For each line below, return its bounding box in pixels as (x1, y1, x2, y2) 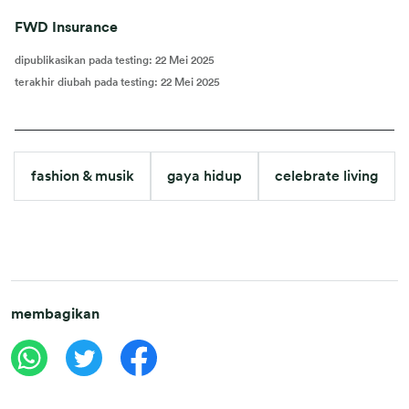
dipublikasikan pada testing (15, 54, 149, 66)
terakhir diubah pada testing (15, 76, 154, 88)
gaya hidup (167, 168, 242, 184)
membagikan (11, 306, 100, 321)
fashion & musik (31, 168, 134, 184)
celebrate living (275, 168, 378, 184)
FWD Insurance (15, 19, 118, 35)
